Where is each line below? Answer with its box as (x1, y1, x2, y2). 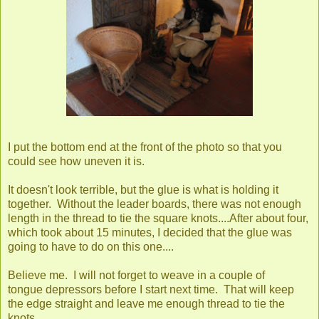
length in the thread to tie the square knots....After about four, (8, 211, 308, 224)
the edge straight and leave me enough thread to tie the (8, 297, 285, 310)
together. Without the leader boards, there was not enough (8, 197, 301, 210)
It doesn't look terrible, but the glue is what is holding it (8, 183, 278, 196)
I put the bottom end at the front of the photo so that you (8, 140, 282, 153)
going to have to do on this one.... (8, 240, 174, 253)
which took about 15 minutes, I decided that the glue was (8, 226, 292, 239)
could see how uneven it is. (8, 155, 145, 167)
